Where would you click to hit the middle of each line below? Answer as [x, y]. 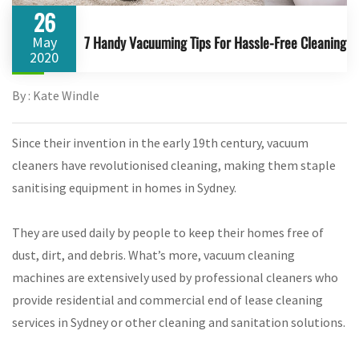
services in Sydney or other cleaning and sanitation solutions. [179, 322]
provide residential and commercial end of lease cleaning [167, 299]
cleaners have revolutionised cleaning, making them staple [174, 165]
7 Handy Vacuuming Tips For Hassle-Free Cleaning [215, 42]
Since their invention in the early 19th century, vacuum [160, 142]
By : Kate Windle [56, 95]
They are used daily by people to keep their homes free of [168, 232]
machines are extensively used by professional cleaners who [175, 277]
